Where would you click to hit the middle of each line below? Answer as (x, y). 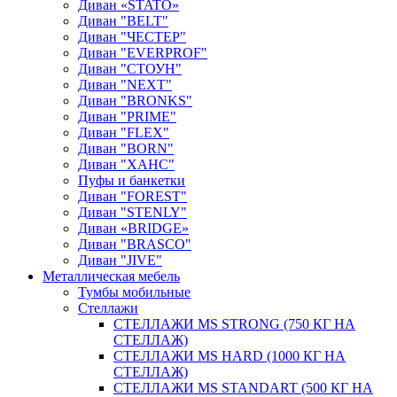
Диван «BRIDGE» (133, 229)
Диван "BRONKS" (135, 101)
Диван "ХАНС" (126, 165)
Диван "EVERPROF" (143, 53)
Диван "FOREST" (132, 197)
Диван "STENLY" (132, 213)
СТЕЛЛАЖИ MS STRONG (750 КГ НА (234, 324)
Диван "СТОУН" (130, 69)
